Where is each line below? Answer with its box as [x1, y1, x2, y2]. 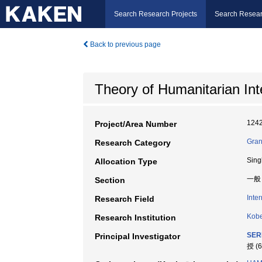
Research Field [95, 194, 154, 204]
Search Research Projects [114, 10, 197, 18]
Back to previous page [88, 40, 161, 49]
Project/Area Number [95, 119, 177, 129]
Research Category [95, 138, 171, 147]
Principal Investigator [95, 232, 180, 241]
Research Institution [95, 213, 176, 222]
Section [95, 175, 125, 185]
